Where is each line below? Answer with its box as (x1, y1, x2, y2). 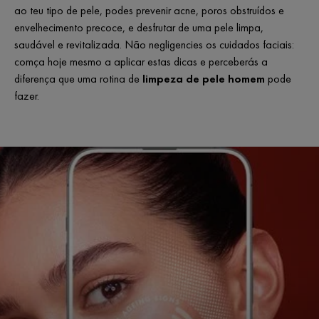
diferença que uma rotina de (14, 71, 142, 87)
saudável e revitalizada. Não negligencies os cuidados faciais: (14, 37, 294, 53)
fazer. (14, 88, 39, 104)
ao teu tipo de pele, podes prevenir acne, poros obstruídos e (14, 3, 284, 19)
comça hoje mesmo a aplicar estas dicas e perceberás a (14, 54, 268, 70)
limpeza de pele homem (142, 71, 265, 87)
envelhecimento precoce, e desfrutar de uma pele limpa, (14, 20, 263, 36)
